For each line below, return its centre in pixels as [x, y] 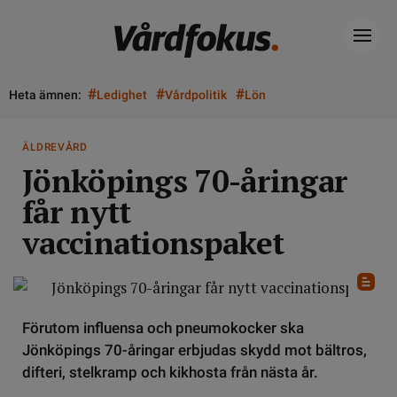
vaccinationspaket [153, 243]
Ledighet [122, 95]
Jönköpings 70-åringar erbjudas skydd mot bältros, [195, 350]
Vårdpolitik [196, 95]
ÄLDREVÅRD [55, 147]
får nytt [77, 212]
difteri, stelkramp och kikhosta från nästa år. [170, 372]
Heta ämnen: [45, 95]
